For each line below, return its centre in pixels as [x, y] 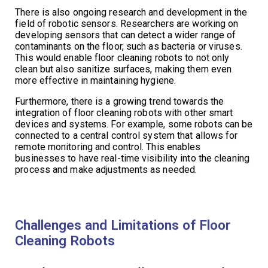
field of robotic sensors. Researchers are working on [127, 23]
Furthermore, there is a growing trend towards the [120, 101]
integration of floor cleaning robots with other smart [124, 112]
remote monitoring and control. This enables [108, 147]
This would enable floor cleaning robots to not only [122, 57]
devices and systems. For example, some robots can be [134, 124]
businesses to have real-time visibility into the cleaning [132, 158]
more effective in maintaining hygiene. [96, 80]
